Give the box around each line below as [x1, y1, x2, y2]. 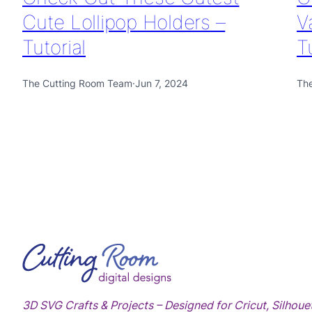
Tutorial [22, 36, 86, 59]
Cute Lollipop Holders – [22, 10, 226, 34]
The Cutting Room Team [22, 77, 132, 89]
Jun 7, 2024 [135, 77, 188, 89]
